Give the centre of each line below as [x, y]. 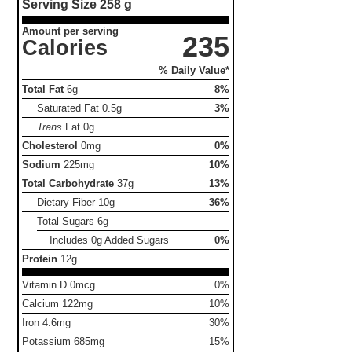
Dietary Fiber [68, 202]
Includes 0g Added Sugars [109, 240]
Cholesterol [50, 145]
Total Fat [43, 89]
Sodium [42, 164]
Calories [65, 48]
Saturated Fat [70, 108]
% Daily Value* [194, 70]
